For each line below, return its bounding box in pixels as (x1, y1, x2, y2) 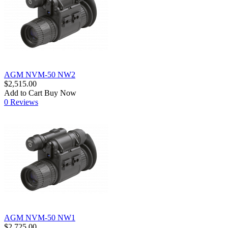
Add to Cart (4, 88, 42, 97)
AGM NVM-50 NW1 (4, 213, 75, 222)
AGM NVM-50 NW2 (4, 70, 75, 79)
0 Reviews (4, 97, 38, 106)
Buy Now (44, 88, 76, 97)
